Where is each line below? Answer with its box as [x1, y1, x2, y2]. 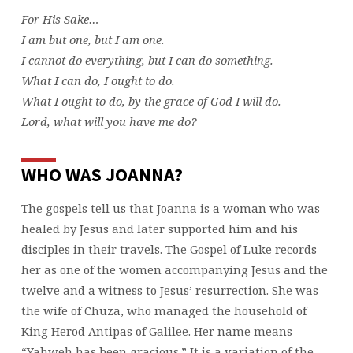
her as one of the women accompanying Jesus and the [20, 262, 328, 278]
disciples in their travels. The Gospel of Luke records [20, 241, 317, 258]
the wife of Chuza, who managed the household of [20, 303, 307, 319]
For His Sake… [20, 11, 99, 28]
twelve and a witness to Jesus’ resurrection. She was [20, 282, 318, 299]
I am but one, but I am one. [20, 32, 165, 48]
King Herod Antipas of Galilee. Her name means [20, 323, 292, 340]
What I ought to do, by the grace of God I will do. [20, 93, 281, 110]
